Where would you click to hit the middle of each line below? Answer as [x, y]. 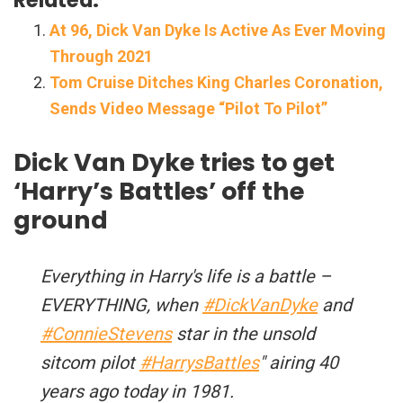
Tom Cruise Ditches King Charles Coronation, [216, 82]
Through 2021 [101, 56]
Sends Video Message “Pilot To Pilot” [188, 108]
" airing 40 [299, 362]
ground [61, 219]
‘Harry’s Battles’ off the [159, 191]
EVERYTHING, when [121, 304]
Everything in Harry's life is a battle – [186, 276]
